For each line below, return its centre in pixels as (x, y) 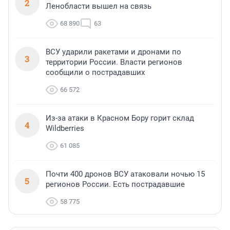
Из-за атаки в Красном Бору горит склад (120, 118)
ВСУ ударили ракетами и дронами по (113, 52)
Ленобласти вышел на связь (99, 6)
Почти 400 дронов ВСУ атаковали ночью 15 (125, 174)
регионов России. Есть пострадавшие (115, 185)
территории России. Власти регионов (114, 62)
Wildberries (65, 129)
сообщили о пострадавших (95, 73)
